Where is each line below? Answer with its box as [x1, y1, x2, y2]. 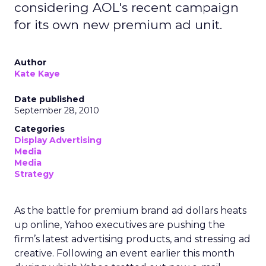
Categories [14, 123, 65, 134]
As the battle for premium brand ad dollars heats [14, 205, 246, 216]
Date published [14, 94, 84, 104]
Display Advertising [14, 135, 102, 145]
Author [14, 57, 46, 68]
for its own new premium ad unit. [14, 17, 222, 32]
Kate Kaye [14, 68, 60, 79]
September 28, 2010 [14, 105, 99, 116]
